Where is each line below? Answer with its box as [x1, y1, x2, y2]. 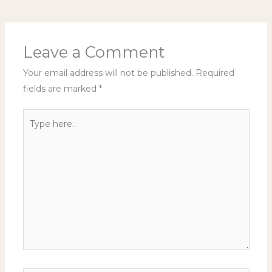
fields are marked [22, 83, 99, 94]
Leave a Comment [22, 42, 165, 61]
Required [195, 67, 234, 78]
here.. [22, 126, 46, 138]
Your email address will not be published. [22, 67, 193, 78]
